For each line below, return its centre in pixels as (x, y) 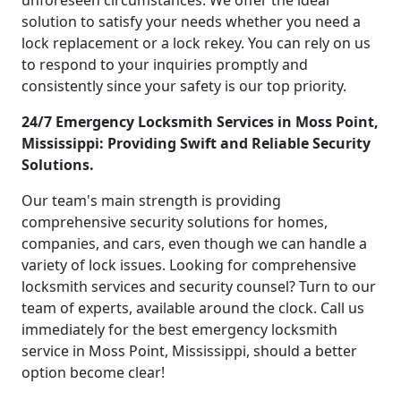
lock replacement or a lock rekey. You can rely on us (196, 43)
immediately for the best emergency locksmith (179, 330)
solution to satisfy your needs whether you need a (191, 22)
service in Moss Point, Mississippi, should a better (189, 351)
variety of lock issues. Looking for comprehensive (189, 265)
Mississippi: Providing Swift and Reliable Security (196, 144)
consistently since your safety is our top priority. (184, 86)
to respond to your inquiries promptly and (165, 65)
